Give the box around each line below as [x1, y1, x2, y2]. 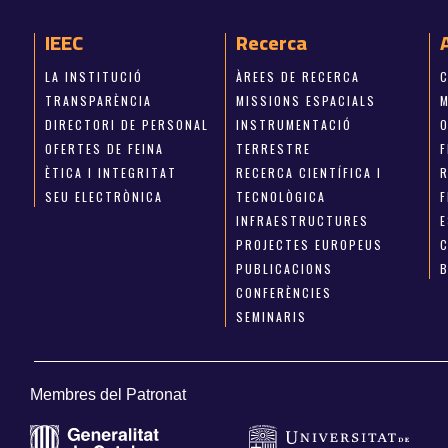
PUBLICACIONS [236, 260, 334, 278]
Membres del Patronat [30, 386, 186, 404]
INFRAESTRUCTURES [236, 212, 370, 230]
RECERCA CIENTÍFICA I [236, 164, 383, 182]
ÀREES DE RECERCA [236, 68, 361, 86]
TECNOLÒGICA [236, 188, 327, 206]
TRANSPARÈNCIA [44, 92, 152, 110]
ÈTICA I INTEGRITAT [44, 164, 177, 182]
